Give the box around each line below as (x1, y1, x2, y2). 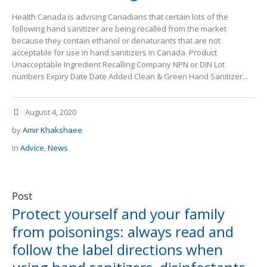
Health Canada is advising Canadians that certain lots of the (12, 11, 228, 23)
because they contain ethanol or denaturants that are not (12, 35, 221, 46)
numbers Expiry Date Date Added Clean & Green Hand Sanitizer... (12, 71, 248, 82)
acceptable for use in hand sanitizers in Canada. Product (12, 47, 217, 58)
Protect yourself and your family (12, 204, 225, 224)
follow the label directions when (12, 240, 223, 260)
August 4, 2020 (25, 107, 76, 118)
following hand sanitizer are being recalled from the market (12, 23, 226, 35)
